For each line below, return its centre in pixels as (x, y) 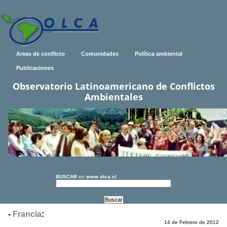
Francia (27, 214)
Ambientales (113, 97)
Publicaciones (35, 68)
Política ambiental (159, 54)
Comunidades (100, 54)
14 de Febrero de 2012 (191, 222)
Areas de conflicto (41, 54)
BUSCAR (66, 177)
